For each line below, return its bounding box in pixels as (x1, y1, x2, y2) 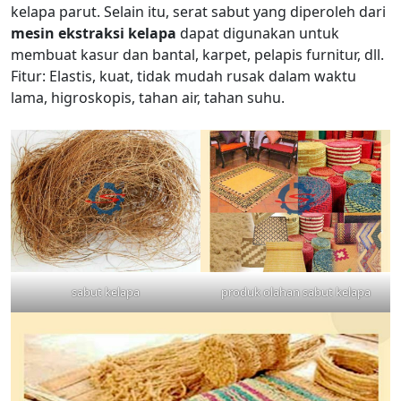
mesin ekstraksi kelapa (11, 22, 176, 43)
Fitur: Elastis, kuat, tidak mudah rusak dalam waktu (11, 65, 356, 86)
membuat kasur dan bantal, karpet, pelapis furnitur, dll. (11, 44, 384, 64)
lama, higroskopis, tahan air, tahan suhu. (11, 87, 285, 107)
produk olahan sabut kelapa (220, 283, 371, 300)
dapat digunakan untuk (176, 22, 339, 43)
